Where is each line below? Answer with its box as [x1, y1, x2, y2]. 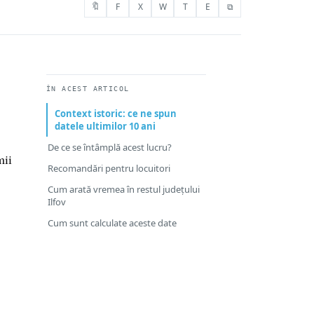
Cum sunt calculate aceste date [48, 217, 177, 229]
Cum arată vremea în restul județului [48, 183, 200, 196]
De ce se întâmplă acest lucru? [48, 141, 172, 153]
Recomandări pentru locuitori [48, 162, 170, 175]
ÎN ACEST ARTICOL [46, 85, 130, 93]
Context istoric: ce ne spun [55, 107, 177, 120]
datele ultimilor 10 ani [55, 120, 156, 132]
